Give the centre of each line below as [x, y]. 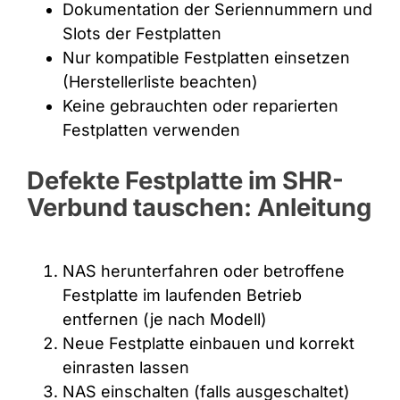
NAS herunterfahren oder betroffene [203, 271]
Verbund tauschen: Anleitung [199, 207]
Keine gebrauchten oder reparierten [200, 105]
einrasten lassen [125, 367]
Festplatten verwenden [151, 129]
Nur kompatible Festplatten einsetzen [206, 57]
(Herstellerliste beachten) [160, 81]
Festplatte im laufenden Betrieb [182, 295]
